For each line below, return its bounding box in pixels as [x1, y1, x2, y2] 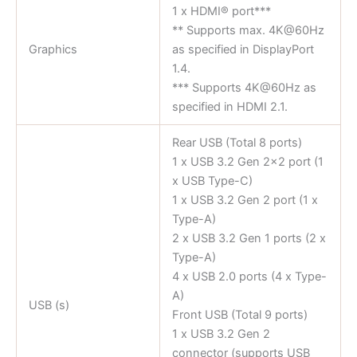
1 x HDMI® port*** [171, 3, 271, 18]
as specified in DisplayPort [171, 41, 314, 57]
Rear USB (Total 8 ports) [171, 135, 302, 150]
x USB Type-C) [171, 173, 253, 188]
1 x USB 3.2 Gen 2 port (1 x [171, 192, 318, 207]
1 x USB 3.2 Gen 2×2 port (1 [171, 154, 324, 169]
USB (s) [28, 297, 69, 312]
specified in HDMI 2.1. [171, 99, 288, 114]
